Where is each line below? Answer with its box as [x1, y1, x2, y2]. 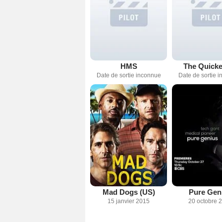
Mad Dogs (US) [102, 188, 155, 197]
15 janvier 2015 [108, 198, 150, 205]
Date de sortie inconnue [96, 71, 161, 79]
